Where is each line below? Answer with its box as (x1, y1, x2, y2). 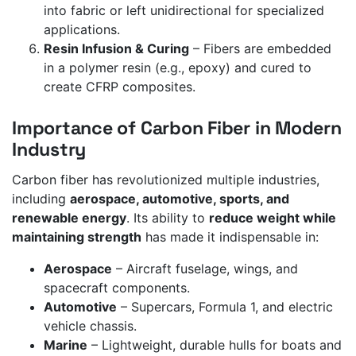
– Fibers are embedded (189, 40, 331, 56)
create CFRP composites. (44, 78, 195, 95)
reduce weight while (209, 210, 336, 226)
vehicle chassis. (44, 318, 137, 335)
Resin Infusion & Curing (44, 40, 189, 56)
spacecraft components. (44, 280, 190, 296)
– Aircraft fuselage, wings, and (112, 261, 298, 277)
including (12, 191, 70, 207)
